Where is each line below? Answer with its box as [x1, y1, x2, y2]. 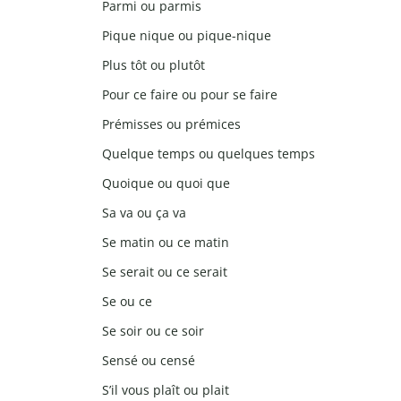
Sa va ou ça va [102, 204, 186, 222]
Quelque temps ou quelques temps [102, 145, 315, 163]
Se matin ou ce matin [102, 234, 229, 252]
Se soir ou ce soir [102, 322, 204, 340]
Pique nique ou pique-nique [102, 27, 271, 45]
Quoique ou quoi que [102, 175, 230, 192]
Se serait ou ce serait [102, 263, 227, 281]
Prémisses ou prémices [102, 115, 241, 133]
